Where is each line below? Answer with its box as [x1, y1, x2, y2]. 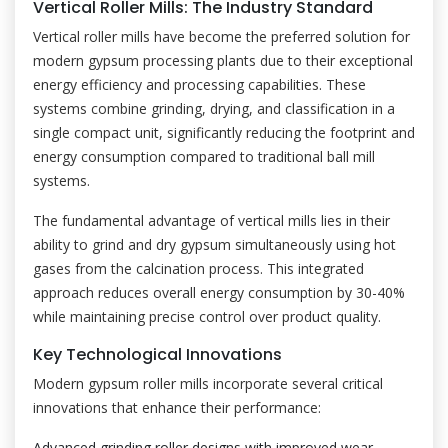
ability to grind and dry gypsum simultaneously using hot [33, 235, 396, 254]
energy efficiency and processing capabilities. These [33, 75, 366, 94]
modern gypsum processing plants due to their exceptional [33, 51, 413, 70]
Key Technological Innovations [33, 343, 282, 366]
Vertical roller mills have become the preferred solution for [33, 27, 410, 46]
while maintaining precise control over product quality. [33, 307, 381, 326]
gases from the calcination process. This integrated [33, 259, 364, 278]
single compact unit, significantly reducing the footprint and [33, 123, 415, 142]
